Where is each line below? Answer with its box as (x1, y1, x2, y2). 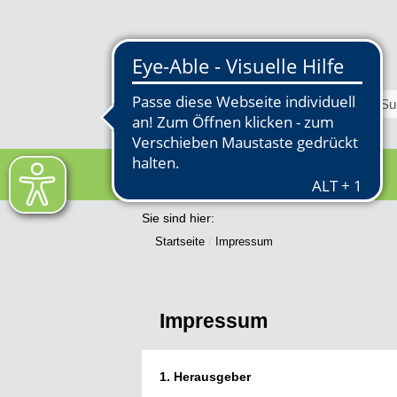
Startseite (155, 235, 205, 249)
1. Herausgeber (160, 370, 251, 385)
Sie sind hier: (142, 211, 214, 225)
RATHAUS (194, 159, 307, 191)
